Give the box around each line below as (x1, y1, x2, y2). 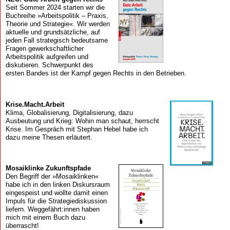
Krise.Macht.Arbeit (5, 100, 64, 108)
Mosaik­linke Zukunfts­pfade (5, 164, 91, 172)
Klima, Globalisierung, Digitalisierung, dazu (5, 108, 133, 117)
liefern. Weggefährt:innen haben (5, 205, 100, 213)
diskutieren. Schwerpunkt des (5, 61, 93, 69)
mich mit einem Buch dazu (5, 213, 85, 221)
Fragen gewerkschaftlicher (5, 45, 84, 53)
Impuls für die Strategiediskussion (5, 197, 107, 205)
